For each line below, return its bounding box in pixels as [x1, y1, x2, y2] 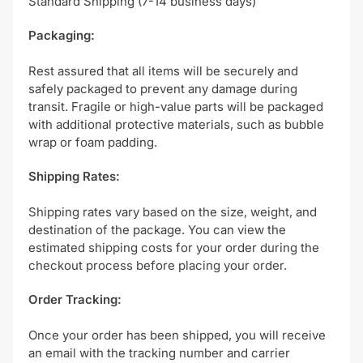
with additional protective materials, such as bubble [28, 117, 324, 133]
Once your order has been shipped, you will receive [28, 327, 326, 344]
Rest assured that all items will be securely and [28, 63, 298, 79]
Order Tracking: [28, 292, 122, 308]
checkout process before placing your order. [28, 258, 287, 274]
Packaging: [28, 28, 95, 44]
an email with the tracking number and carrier [28, 345, 290, 361]
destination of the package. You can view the [28, 222, 286, 238]
